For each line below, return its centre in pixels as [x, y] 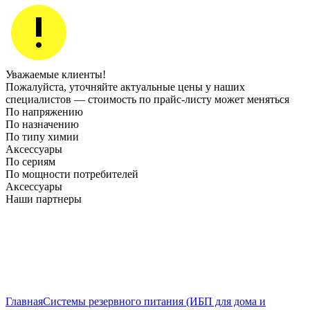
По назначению [42, 124]
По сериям [30, 162]
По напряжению [44, 112]
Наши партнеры [44, 199]
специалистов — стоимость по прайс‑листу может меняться [147, 99]
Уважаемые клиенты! [56, 74]
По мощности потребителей [72, 174]
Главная [24, 301]
